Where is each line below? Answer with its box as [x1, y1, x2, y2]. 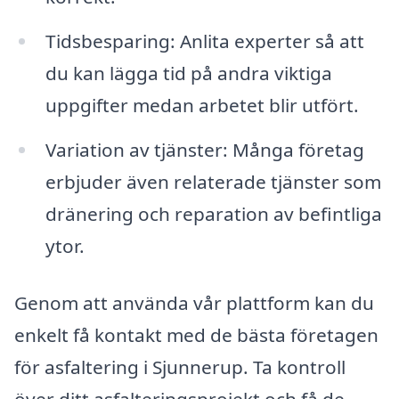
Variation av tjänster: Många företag [45, 136, 364, 162]
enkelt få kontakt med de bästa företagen [14, 322, 379, 347]
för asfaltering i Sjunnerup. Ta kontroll [14, 354, 346, 379]
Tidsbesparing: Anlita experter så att [45, 28, 364, 54]
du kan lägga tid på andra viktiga [45, 61, 332, 86]
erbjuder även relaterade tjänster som [45, 168, 381, 194]
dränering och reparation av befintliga [45, 200, 382, 226]
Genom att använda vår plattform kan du [14, 289, 374, 315]
